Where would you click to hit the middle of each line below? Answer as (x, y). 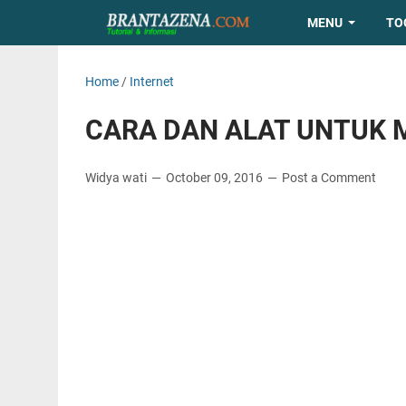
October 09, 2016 (215, 178)
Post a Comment (329, 178)
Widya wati (117, 178)
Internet (151, 82)
